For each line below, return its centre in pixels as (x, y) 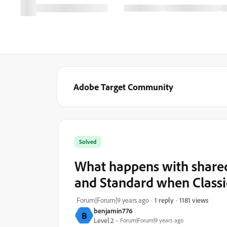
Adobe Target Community (123, 87)
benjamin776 (113, 211)
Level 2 (104, 220)
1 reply (164, 200)
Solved (88, 142)
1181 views (194, 200)
